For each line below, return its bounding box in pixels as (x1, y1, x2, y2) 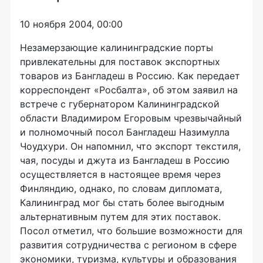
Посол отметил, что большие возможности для (20, 225, 242, 237)
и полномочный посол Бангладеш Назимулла (20, 126, 230, 138)
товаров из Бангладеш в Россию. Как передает (20, 70, 240, 82)
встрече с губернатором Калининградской (20, 98, 220, 110)
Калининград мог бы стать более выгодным (20, 197, 224, 208)
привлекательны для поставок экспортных (20, 56, 220, 68)
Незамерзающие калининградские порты (20, 42, 213, 53)
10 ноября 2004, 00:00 (20, 18, 123, 30)
